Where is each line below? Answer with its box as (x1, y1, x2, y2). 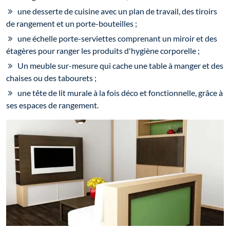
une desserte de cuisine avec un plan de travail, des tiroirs (17, 6, 217, 16)
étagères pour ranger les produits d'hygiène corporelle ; (6, 46, 200, 56)
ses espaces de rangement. (6, 100, 99, 110)
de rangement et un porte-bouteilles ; (6, 18, 137, 29)
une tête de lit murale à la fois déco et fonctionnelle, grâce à (17, 88, 223, 98)
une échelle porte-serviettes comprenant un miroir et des (17, 33, 217, 44)
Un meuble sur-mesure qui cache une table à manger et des (17, 61, 223, 71)
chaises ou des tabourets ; (6, 73, 97, 83)
